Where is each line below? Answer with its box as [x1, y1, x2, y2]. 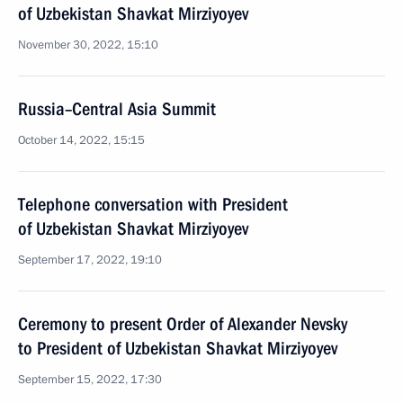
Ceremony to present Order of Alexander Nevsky [18, 313, 347, 335]
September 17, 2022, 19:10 [18, 252, 162, 268]
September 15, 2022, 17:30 [18, 372, 162, 388]
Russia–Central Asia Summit [18, 98, 216, 120]
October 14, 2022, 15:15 [18, 132, 145, 148]
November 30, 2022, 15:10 [18, 37, 158, 53]
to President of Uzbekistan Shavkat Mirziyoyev [18, 337, 337, 359]
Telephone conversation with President [18, 193, 288, 215]
